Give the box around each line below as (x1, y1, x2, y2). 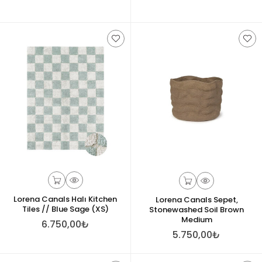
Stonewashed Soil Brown (149, 204, 244, 215)
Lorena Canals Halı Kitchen (13, 193, 117, 205)
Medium (181, 214, 212, 225)
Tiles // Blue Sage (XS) (22, 203, 109, 215)
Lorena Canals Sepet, (155, 194, 238, 205)
